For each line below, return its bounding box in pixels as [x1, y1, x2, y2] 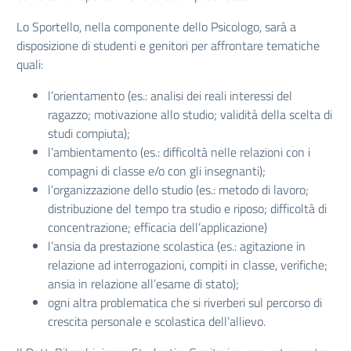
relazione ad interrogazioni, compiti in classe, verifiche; [48, 255, 327, 274]
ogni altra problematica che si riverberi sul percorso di [48, 293, 322, 312]
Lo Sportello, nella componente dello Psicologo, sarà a [16, 17, 296, 36]
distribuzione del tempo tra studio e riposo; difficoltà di [48, 199, 327, 218]
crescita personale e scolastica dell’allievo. [48, 312, 266, 331]
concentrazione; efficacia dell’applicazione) [48, 218, 267, 237]
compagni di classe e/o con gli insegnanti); [48, 161, 266, 180]
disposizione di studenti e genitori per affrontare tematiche [16, 36, 320, 55]
